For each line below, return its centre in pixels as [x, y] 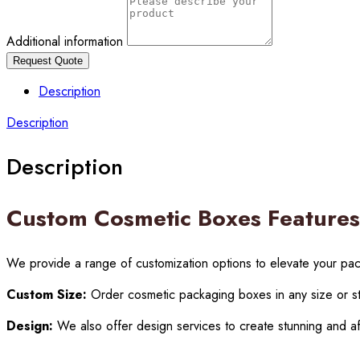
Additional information [67, 41]
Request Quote [48, 60]
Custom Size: [47, 294]
